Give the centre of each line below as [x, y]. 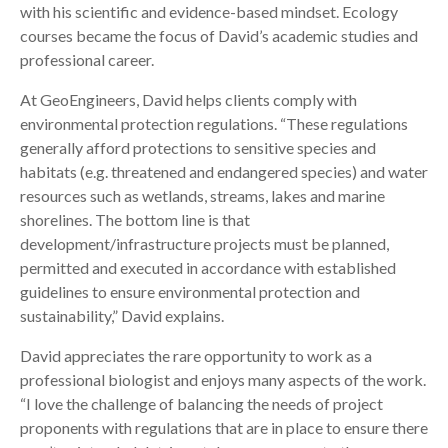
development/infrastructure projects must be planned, [204, 243]
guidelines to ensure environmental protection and [190, 291]
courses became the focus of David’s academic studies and [219, 35]
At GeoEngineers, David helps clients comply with [188, 99]
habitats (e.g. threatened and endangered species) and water [224, 171]
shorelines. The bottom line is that [135, 219]
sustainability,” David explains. [122, 315]
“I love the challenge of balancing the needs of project [201, 403]
